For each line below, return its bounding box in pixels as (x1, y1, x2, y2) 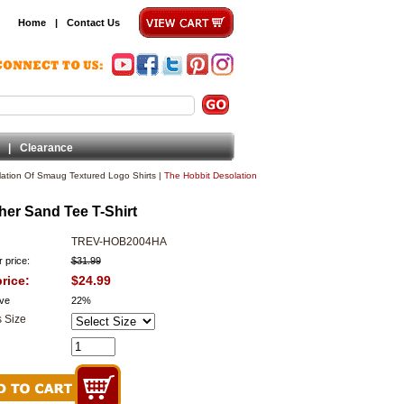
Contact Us (67, 17, 120, 28)
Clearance (20, 142, 73, 154)
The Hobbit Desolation (163, 170, 257, 180)
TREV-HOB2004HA (70, 235, 167, 249)
